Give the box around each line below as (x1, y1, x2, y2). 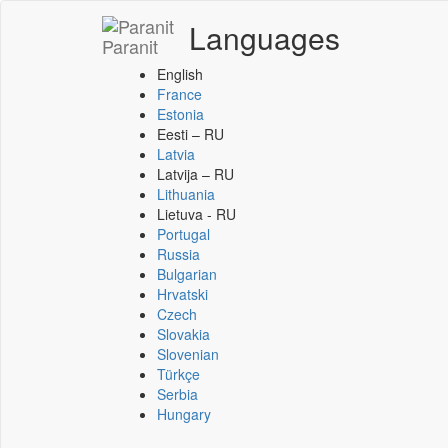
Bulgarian (157, 264, 217, 284)
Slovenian (157, 344, 219, 364)
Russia (157, 244, 200, 264)
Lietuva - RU (157, 204, 236, 224)
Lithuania (157, 184, 215, 204)
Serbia (157, 384, 198, 404)
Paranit (102, 33, 158, 59)
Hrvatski (157, 284, 208, 304)
